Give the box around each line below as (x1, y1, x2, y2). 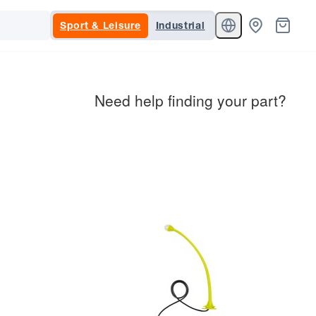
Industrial (155, 18, 205, 32)
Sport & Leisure (60, 18, 141, 32)
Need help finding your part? (95, 90, 286, 111)
